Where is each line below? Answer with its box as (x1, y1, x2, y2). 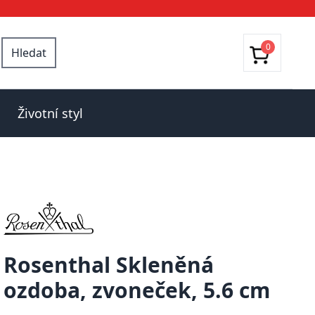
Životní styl (17, 105, 83, 122)
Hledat (11, 45, 46, 60)
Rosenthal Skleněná (4, 250, 214, 279)
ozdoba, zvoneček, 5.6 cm (4, 276, 271, 304)
